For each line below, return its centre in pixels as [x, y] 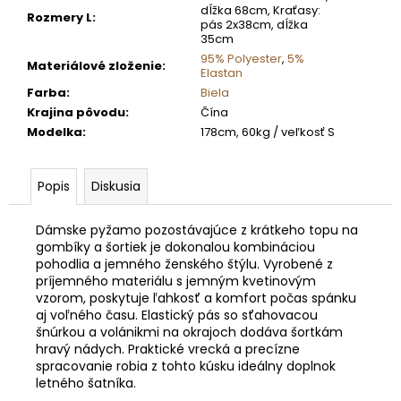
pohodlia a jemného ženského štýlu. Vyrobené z [184, 264]
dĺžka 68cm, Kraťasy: [260, 11]
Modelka [55, 132]
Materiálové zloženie [94, 66]
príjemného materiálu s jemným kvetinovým [176, 282]
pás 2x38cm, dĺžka [254, 25]
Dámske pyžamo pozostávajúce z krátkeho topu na [197, 230]
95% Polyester [241, 59]
